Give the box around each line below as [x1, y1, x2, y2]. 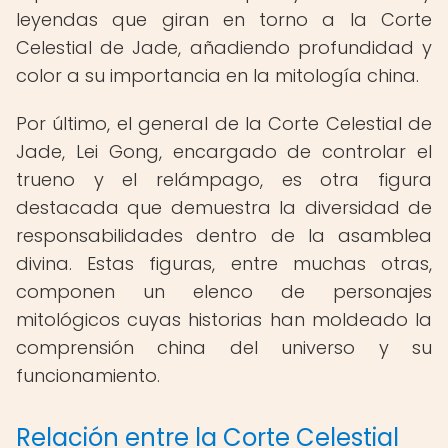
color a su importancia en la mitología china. [16, 63, 419, 88]
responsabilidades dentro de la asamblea [16, 223, 432, 248]
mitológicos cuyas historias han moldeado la [16, 307, 432, 332]
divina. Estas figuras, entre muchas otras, [16, 251, 432, 276]
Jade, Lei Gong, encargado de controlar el [16, 139, 432, 164]
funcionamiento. [16, 363, 160, 388]
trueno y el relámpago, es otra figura [16, 167, 432, 192]
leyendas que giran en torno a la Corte [16, 7, 432, 32]
